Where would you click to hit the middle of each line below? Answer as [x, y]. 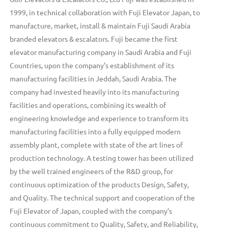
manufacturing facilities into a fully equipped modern [95, 131]
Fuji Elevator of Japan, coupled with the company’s [91, 211]
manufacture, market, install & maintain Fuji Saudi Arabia [100, 25]
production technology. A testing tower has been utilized [102, 158]
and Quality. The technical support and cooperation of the [103, 197]
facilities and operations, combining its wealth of [88, 105]
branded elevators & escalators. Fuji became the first [94, 39]
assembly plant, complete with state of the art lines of [96, 145]
